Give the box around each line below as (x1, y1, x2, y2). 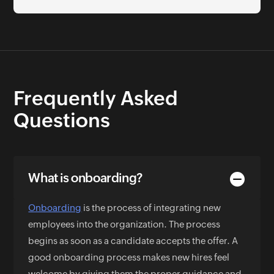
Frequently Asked (13, 87, 179, 110)
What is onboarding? (28, 171, 143, 185)
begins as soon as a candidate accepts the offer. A (28, 235, 239, 246)
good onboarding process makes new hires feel (28, 252, 230, 263)
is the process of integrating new (81, 202, 221, 213)
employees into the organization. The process (28, 219, 221, 230)
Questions (13, 109, 111, 132)
